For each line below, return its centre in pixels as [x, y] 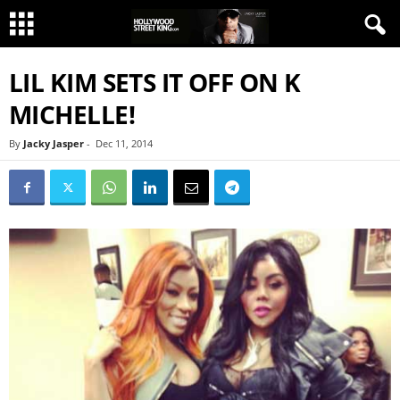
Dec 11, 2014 [124, 143]
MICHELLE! [72, 114]
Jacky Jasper [54, 143]
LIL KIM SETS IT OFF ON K [155, 82]
